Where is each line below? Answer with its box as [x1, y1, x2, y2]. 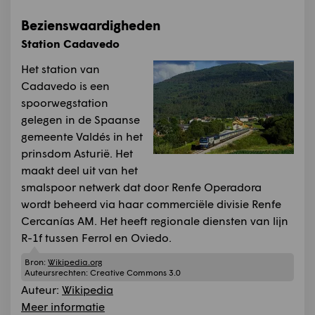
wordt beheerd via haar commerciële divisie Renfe [21, 197, 281, 210]
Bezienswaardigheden [21, 17, 160, 33]
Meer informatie [21, 299, 105, 313]
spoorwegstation [21, 96, 108, 109]
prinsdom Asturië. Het [21, 146, 133, 160]
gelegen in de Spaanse [21, 112, 140, 126]
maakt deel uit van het [21, 163, 138, 176]
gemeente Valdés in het [21, 129, 143, 143]
